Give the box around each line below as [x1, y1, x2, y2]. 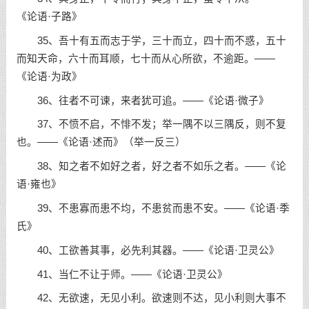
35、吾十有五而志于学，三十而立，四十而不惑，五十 [16, 34, 286, 46]
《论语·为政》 [16, 70, 82, 82]
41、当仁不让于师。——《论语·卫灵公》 [16, 268, 228, 280]
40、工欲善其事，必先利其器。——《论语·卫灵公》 [16, 244, 279, 256]
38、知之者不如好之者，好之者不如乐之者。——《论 [16, 161, 286, 172]
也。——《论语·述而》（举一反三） [16, 137, 186, 148]
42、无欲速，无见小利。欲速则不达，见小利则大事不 [16, 292, 286, 304]
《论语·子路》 [16, 10, 82, 22]
